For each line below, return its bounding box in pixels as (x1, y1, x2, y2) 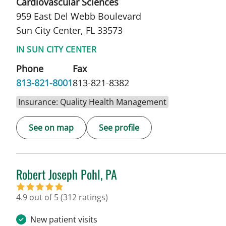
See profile (99, 122, 139, 133)
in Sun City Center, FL (16, 182, 105, 195)
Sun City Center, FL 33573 (16, 24, 123, 36)
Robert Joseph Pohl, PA (16, 164, 117, 183)
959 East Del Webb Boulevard (16, 10, 141, 22)
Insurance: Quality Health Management (18, 96, 166, 107)
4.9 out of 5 (16, 191, 61, 203)
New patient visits (30, 213, 97, 225)
